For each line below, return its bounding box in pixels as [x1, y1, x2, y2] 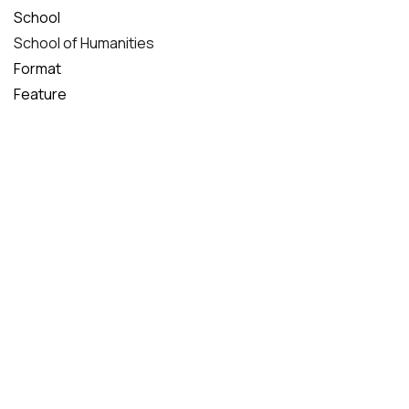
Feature [14, 84, 67, 105]
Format [14, 58, 61, 79]
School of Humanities [14, 33, 154, 54]
